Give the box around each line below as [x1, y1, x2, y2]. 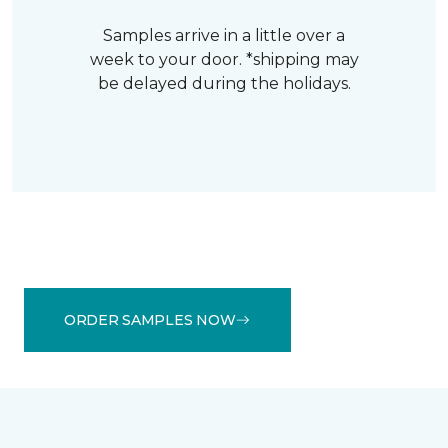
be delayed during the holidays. [97, 74, 351, 94]
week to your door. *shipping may [89, 50, 359, 70]
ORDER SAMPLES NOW [64, 310, 236, 329]
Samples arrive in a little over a [103, 26, 345, 46]
